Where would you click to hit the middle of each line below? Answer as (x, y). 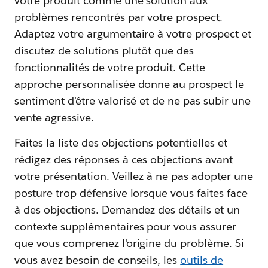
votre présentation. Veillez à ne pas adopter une (134, 176)
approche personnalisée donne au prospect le (130, 84)
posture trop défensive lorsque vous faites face (131, 193)
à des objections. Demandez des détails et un (127, 209)
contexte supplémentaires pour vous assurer (126, 226)
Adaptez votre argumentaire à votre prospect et (133, 33)
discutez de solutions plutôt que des (104, 50)
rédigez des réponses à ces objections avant (124, 159)
